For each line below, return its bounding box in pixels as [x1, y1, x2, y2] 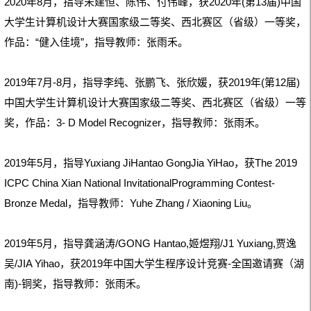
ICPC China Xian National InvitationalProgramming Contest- [4, 176, 275, 189]
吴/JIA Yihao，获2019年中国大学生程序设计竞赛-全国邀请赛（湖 [4, 257, 304, 269]
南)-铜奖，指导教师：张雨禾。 [4, 277, 146, 289]
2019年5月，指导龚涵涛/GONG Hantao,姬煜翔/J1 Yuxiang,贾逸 [4, 237, 296, 249]
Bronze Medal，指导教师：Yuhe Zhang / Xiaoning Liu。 [4, 196, 258, 209]
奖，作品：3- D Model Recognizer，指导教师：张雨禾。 [4, 116, 265, 128]
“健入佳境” [35, 35, 84, 48]
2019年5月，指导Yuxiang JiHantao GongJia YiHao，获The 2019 [4, 156, 297, 169]
